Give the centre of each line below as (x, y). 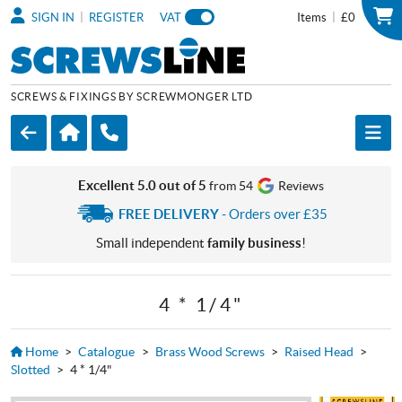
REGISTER (116, 17)
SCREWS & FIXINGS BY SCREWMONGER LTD (132, 96)
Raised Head (319, 351)
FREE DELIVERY (169, 214)
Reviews (300, 186)
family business (254, 242)
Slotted (31, 369)
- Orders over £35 (274, 214)
